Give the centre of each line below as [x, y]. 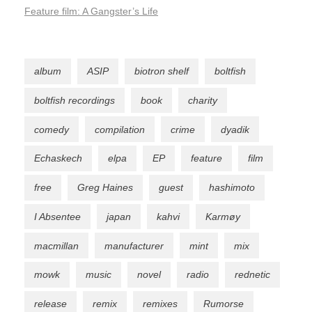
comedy [52, 129]
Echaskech [58, 158]
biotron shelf [162, 71]
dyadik [235, 129]
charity [203, 100]
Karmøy [223, 216]
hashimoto [232, 188]
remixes [160, 304]
